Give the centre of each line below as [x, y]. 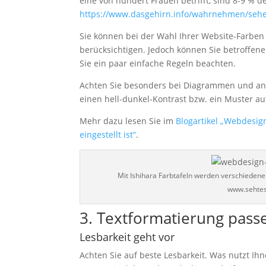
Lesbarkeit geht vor [127, 237]
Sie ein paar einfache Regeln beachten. [158, 64]
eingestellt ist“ [108, 135]
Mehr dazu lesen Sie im [128, 121]
